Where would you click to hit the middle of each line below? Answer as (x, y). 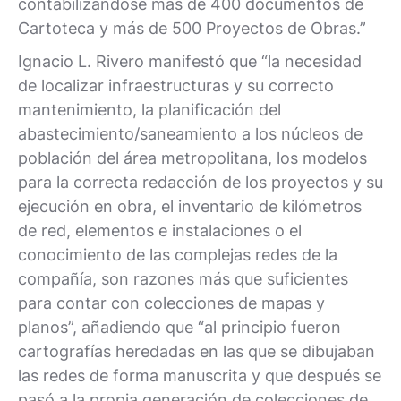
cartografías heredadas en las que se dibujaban (196, 351)
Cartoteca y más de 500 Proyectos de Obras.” (192, 28)
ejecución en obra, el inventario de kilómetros (190, 206)
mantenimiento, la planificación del (149, 109)
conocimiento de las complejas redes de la (178, 254)
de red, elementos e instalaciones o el (160, 230)
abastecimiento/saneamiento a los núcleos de (190, 133)
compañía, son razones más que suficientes (183, 278)
